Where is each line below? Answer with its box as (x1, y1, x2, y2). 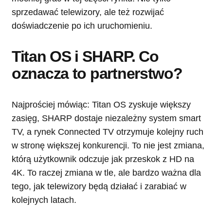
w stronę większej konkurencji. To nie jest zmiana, (12, 141, 204, 151)
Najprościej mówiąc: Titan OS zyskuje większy (12, 100, 191, 110)
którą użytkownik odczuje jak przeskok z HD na (12, 154, 194, 164)
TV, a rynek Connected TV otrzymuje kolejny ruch (12, 127, 203, 137)
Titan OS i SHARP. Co (12, 48, 159, 66)
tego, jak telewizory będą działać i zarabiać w (12, 182, 186, 192)
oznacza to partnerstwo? (12, 65, 182, 83)
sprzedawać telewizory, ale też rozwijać (12, 7, 164, 18)
